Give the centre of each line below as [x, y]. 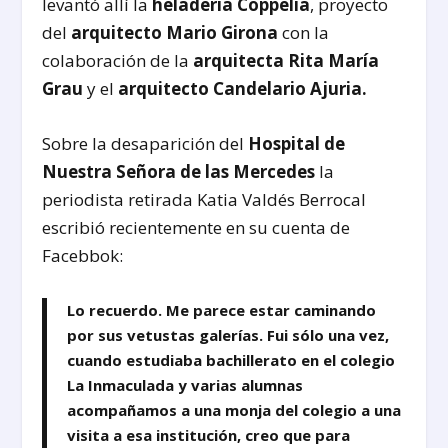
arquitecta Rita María [286, 61]
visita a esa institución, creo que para [209, 434]
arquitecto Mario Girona [175, 33]
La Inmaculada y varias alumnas [185, 384]
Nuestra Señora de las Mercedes [179, 172]
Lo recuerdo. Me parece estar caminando [222, 309]
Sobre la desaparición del [145, 144]
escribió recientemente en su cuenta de [196, 228]
